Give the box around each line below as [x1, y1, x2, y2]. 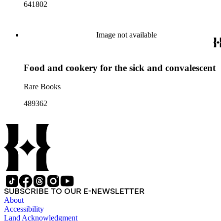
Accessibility [4, 205, 44, 214]
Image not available [96, 31, 157, 39]
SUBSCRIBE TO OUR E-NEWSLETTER [4, 186, 145, 196]
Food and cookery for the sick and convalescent [24, 62, 216, 73]
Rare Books [24, 82, 61, 91]
